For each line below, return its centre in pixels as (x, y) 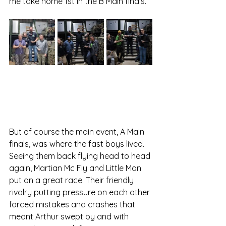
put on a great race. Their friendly (72, 180)
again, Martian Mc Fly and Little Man (76, 168)
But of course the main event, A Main (78, 132)
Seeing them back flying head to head (81, 156)
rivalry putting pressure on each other (80, 192)
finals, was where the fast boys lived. (78, 144)
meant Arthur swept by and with (70, 217)
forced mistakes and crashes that (73, 205)
